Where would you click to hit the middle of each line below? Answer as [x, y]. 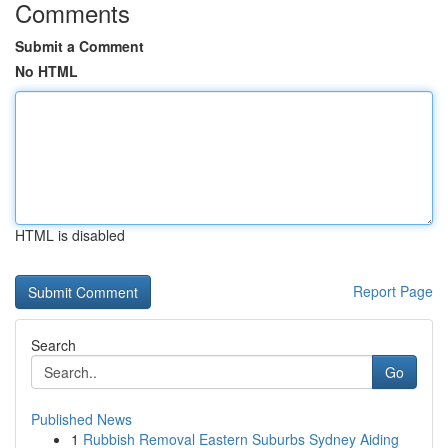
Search [53, 345]
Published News [81, 419]
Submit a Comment [79, 46]
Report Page [393, 291]
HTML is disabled [70, 235]
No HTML [46, 71]
